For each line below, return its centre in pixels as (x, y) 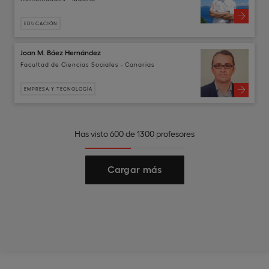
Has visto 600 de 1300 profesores (134, 133)
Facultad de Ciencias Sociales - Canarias (88, 64)
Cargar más (134, 169)
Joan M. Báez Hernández (61, 52)
